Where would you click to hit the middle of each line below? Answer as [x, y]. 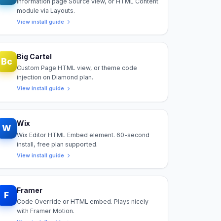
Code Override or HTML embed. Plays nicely [83, 202]
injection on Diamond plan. [55, 77]
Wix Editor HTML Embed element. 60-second [83, 135]
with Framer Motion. [46, 211]
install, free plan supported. [57, 144]
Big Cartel [35, 56]
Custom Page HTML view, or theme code [77, 68]
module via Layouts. [46, 10]
